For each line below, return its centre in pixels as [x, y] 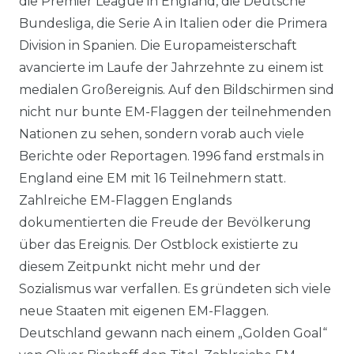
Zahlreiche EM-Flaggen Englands [125, 200]
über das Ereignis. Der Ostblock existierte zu [159, 245]
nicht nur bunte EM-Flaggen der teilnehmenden [175, 112]
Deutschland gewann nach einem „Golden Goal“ [173, 333]
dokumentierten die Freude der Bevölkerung [165, 222]
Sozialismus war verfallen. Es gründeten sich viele [175, 289]
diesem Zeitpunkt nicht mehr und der [140, 267]
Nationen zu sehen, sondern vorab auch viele [162, 134]
